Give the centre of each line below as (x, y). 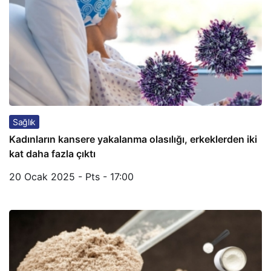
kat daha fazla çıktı (52, 154)
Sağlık (24, 122)
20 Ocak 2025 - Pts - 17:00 (71, 177)
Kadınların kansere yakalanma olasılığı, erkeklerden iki (133, 139)
